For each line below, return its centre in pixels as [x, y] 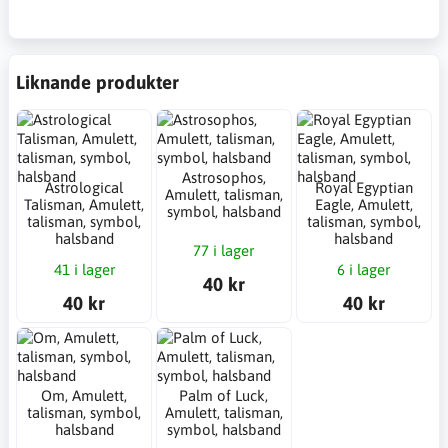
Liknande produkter [97, 81]
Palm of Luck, [224, 395]
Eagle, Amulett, [363, 205]
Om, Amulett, [84, 395]
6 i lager [364, 270]
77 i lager [224, 251]
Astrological [84, 188]
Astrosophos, [223, 177]
